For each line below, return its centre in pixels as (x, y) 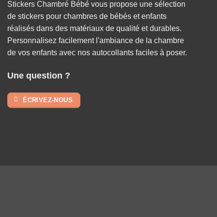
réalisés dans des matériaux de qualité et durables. (94, 29)
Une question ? (39, 76)
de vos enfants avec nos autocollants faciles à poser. (97, 53)
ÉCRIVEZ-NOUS (48, 100)
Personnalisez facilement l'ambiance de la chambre (96, 41)
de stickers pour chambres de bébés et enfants (87, 16)
